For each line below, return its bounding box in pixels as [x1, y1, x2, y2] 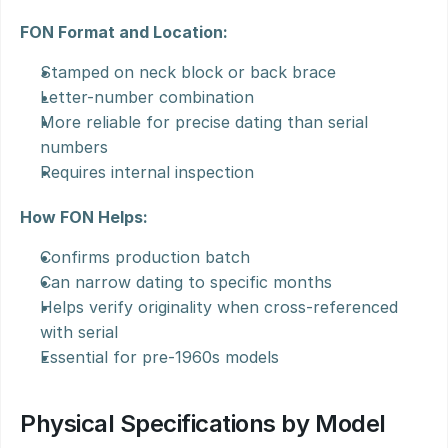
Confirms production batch [40, 247, 250, 267]
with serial [40, 322, 118, 342]
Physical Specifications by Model [20, 409, 386, 438]
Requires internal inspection [40, 162, 254, 182]
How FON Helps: [20, 207, 148, 227]
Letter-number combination [40, 87, 254, 107]
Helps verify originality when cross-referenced [40, 297, 398, 317]
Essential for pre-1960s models [40, 347, 279, 367]
